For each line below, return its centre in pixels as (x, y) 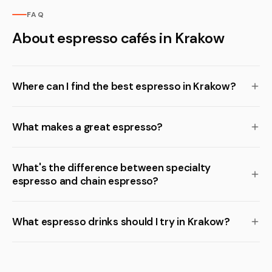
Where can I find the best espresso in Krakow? (124, 86)
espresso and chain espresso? (85, 181)
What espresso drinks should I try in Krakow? (121, 222)
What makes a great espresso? (87, 127)
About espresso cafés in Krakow (118, 38)
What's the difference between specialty (112, 168)
